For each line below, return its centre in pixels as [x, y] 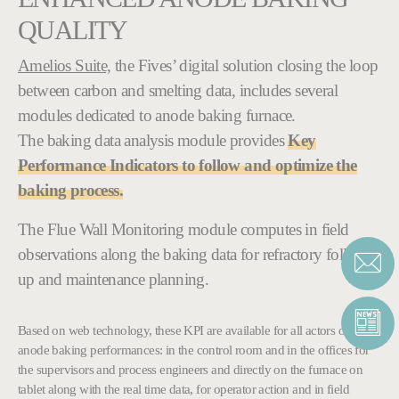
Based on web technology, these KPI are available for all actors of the [192, 330]
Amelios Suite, [65, 66]
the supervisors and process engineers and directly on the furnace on [191, 370]
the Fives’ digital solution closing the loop [244, 66]
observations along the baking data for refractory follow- [195, 255]
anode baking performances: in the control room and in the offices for [194, 350]
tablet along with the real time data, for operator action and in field [183, 389]
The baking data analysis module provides [153, 141]
